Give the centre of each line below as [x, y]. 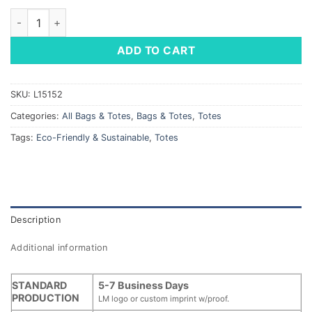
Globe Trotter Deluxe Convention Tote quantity [125, 16]
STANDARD [39, 286]
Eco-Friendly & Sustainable [93, 138]
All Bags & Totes [96, 116]
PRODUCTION [46, 298]
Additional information [59, 248]
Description [36, 220]
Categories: [36, 116]
